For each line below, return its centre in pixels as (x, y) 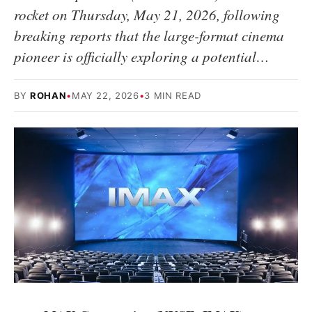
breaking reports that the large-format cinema (149, 36)
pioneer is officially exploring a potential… (142, 56)
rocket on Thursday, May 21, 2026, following (147, 15)
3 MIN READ (173, 95)
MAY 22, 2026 (105, 95)
